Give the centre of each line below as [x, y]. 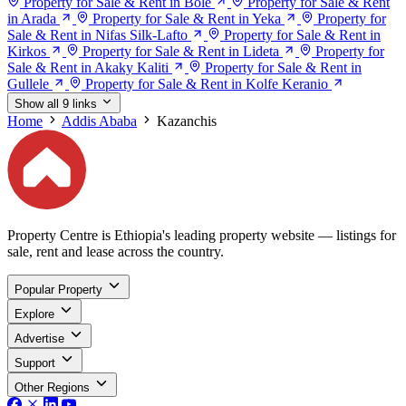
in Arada [32, 19]
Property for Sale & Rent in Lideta [181, 52]
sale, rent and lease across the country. [116, 251]
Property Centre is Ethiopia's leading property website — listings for [202, 235]
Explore [34, 314]
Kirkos [27, 52]
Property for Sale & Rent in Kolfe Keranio [207, 84]
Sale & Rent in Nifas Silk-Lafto [97, 35]
